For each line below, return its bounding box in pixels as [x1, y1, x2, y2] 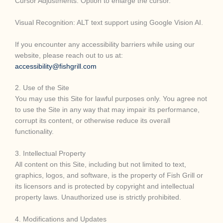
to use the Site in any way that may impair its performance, [15, 106, 200, 114]
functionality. [15, 128, 54, 136]
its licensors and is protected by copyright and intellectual [15, 183, 194, 191]
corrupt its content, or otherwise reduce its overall [15, 117, 170, 125]
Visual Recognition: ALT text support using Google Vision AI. [15, 18, 203, 26]
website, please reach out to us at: [15, 51, 123, 59]
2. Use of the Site [15, 84, 69, 92]
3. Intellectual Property [15, 150, 86, 158]
